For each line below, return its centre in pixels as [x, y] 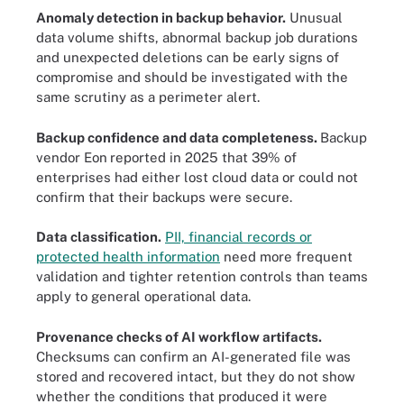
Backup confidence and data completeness [175, 137]
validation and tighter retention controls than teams [202, 276]
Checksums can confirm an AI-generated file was [193, 356]
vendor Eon [72, 157]
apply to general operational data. [143, 296]
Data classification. [99, 237]
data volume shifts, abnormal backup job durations [197, 37]
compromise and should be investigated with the [192, 77]
